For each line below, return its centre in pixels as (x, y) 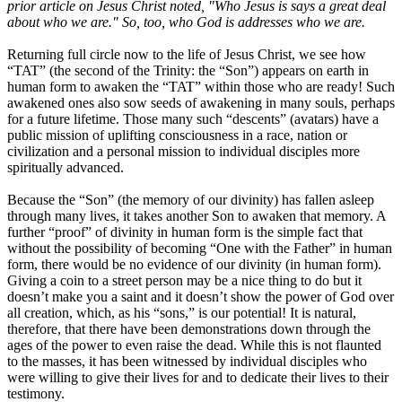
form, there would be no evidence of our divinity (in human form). (194, 264)
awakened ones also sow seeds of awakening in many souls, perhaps (201, 102)
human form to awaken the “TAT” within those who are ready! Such (201, 86)
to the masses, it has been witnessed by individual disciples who (187, 361)
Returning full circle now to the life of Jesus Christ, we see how (187, 54)
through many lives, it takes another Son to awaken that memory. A (197, 215)
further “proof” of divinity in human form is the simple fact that (185, 232)
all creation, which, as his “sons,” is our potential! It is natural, (182, 312)
